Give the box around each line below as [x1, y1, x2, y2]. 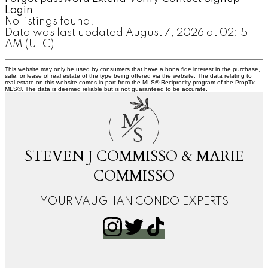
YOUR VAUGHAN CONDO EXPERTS [39, 196, 229, 208]
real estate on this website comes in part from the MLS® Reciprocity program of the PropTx [5, 79, 255, 86]
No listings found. [5, 16, 94, 28]
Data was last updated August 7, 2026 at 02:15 [5, 28, 248, 39]
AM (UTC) [5, 39, 54, 50]
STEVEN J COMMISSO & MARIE [24, 147, 244, 167]
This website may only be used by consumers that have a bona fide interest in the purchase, [5, 66, 260, 73]
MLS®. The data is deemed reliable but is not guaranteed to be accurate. [5, 86, 208, 93]
